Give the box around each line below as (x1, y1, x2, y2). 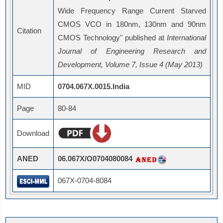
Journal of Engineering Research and (58, 47, 206, 56)
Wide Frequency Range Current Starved (58, 6, 206, 15)
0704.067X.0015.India (58, 82, 129, 91)
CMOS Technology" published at (58, 33, 167, 42)
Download (17, 129, 49, 138)
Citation (17, 26, 41, 35)
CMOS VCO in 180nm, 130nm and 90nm (58, 20, 206, 29)
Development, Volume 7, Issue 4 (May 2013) (58, 60, 203, 69)
